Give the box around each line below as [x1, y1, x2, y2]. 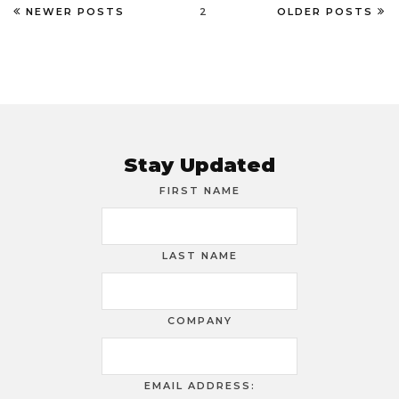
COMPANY [167, 313, 232, 327]
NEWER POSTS [26, 4, 125, 18]
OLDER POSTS [277, 4, 373, 18]
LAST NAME [161, 249, 238, 263]
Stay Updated [124, 152, 275, 177]
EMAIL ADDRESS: [143, 379, 256, 392]
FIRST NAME [159, 184, 240, 198]
